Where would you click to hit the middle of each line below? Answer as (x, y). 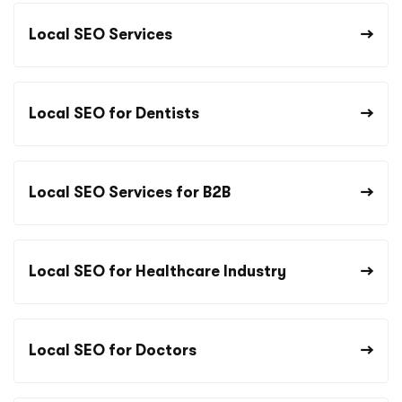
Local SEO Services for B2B (130, 192)
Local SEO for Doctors (113, 350)
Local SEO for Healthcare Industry (157, 271)
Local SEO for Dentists (114, 113)
